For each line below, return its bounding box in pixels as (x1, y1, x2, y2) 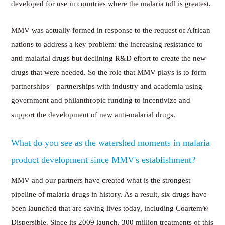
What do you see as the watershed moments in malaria (11, 137, 210, 148)
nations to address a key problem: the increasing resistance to (11, 40, 203, 48)
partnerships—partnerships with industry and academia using (11, 82, 203, 90)
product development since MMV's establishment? (11, 154, 196, 165)
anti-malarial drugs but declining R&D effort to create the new (11, 54, 206, 62)
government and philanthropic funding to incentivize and (11, 96, 191, 104)
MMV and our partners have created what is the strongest (11, 176, 191, 184)
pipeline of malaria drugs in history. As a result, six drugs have (11, 190, 207, 198)
